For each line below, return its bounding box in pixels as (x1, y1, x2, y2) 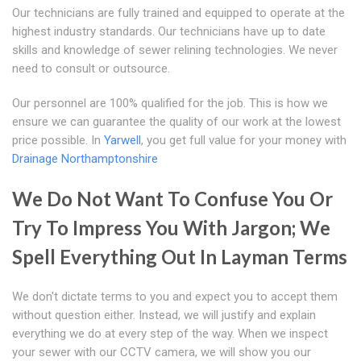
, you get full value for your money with (141, 133, 346, 148)
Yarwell (104, 133, 141, 148)
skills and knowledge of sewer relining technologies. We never (12, 43, 338, 58)
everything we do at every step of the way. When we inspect (12, 326, 328, 342)
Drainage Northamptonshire (12, 151, 158, 167)
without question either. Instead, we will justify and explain (12, 308, 316, 323)
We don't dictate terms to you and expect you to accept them (12, 289, 338, 305)
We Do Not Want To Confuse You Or (12, 187, 333, 211)
